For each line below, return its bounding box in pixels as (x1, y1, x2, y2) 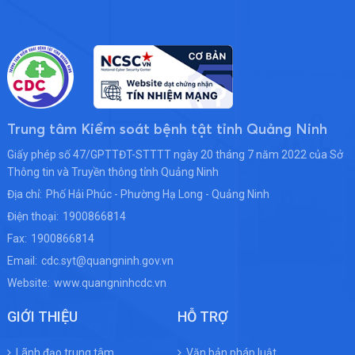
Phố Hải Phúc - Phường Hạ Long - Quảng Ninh (45, 188, 269, 201)
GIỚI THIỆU (6, 308, 78, 326)
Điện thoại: (6, 210, 59, 223)
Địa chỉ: (6, 188, 42, 201)
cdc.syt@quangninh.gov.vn (40, 254, 174, 268)
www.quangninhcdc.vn (53, 277, 166, 290)
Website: (6, 277, 50, 290)
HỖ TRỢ (177, 308, 228, 326)
